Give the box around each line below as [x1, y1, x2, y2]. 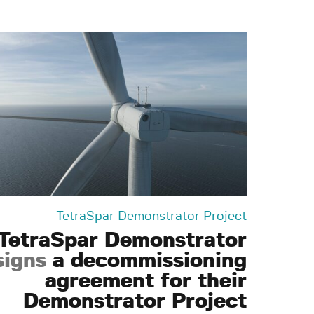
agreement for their [45, 270, 247, 292]
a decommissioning [46, 250, 247, 271]
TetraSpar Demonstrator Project [56, 210, 247, 223]
